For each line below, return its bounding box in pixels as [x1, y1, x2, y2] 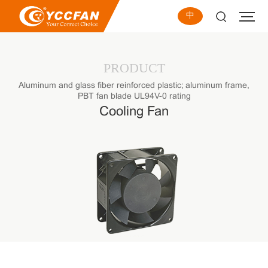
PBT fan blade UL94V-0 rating [77, 92, 191, 100]
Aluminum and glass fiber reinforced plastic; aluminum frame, [19, 81, 249, 90]
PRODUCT [103, 60, 165, 75]
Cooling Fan [99, 105, 169, 118]
